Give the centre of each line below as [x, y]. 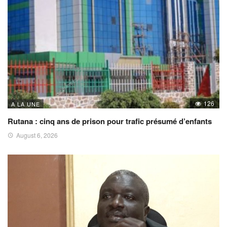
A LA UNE [26, 104]
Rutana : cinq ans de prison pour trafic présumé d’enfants [110, 121]
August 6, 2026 [37, 135]
